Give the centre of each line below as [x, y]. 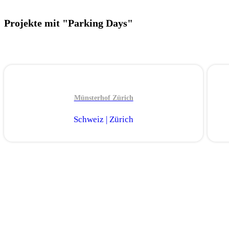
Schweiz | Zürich [104, 119]
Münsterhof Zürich [104, 98]
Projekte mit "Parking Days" [68, 23]
